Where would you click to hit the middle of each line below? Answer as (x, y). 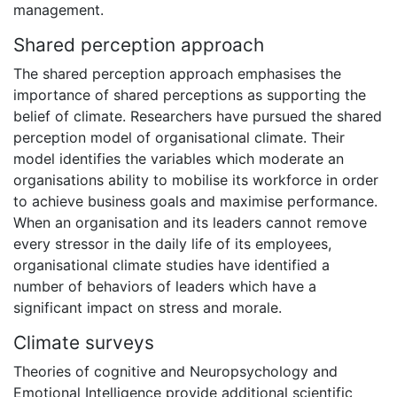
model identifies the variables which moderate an (179, 158)
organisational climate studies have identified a (171, 265)
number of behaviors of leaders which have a (165, 286)
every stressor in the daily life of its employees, (172, 243)
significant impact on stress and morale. (148, 307)
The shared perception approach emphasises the (177, 73)
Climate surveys (84, 342)
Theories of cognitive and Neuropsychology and (175, 372)
